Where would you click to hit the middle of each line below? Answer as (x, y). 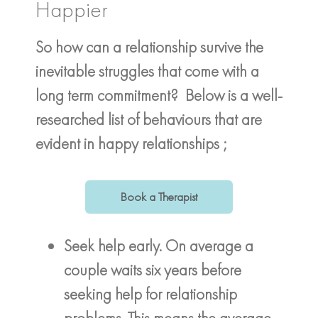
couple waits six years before (153, 269)
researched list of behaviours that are (149, 120)
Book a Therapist (159, 196)
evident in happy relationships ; (131, 144)
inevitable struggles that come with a (147, 71)
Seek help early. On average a (159, 245)
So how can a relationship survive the (149, 47)
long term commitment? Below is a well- (159, 95)
